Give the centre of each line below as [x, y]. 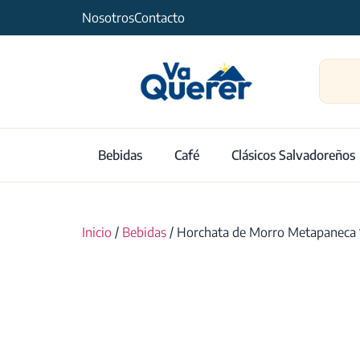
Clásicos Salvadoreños [293, 155]
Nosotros [108, 18]
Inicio [97, 232]
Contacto [160, 18]
